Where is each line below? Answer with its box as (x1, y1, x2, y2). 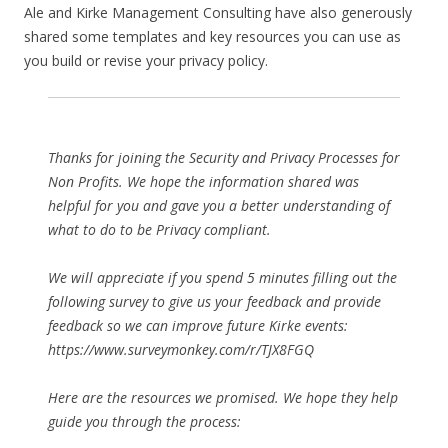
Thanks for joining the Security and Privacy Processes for (48, 148, 400, 167)
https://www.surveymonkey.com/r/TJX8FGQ (48, 340, 314, 359)
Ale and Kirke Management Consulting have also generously (24, 3, 412, 22)
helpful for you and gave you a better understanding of (48, 196, 390, 215)
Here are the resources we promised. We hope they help (48, 388, 398, 407)
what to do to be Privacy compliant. (48, 220, 271, 239)
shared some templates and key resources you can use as (24, 27, 401, 46)
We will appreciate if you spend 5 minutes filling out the (48, 268, 397, 287)
